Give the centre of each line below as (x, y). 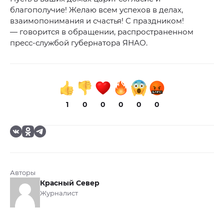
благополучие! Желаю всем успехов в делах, (96, 10)
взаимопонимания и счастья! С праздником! (97, 21)
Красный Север (70, 183)
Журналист (59, 193)
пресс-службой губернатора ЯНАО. (79, 43)
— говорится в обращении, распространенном (102, 32)
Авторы (23, 173)
